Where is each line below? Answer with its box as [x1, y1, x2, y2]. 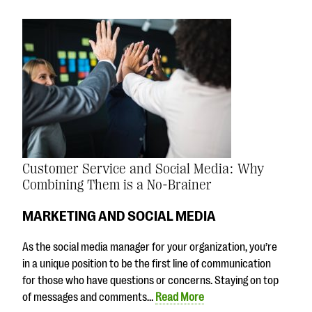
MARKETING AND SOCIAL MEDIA [22, 208, 216, 225]
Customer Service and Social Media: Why [22, 161, 264, 178]
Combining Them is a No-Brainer [22, 177, 212, 194]
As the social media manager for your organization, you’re [22, 240, 277, 253]
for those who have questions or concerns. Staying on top [22, 274, 279, 287]
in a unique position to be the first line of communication [22, 257, 271, 270]
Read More [155, 290, 204, 304]
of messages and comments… [22, 290, 155, 304]
